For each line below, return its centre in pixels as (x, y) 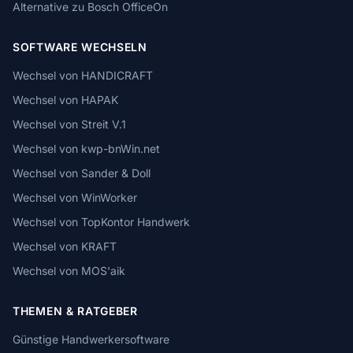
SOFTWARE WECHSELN (80, 47)
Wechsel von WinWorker (75, 197)
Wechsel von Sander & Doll (82, 173)
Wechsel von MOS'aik (69, 271)
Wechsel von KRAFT (65, 246)
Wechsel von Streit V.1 (69, 124)
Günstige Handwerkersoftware (91, 339)
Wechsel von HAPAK (65, 100)
